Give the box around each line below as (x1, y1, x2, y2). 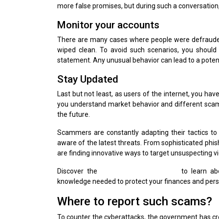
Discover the (57, 167, 101, 175)
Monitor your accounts (57, 19, 159, 31)
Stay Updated (57, 73, 118, 85)
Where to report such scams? (57, 194, 212, 208)
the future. (57, 110, 90, 118)
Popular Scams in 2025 (101, 167, 178, 175)
